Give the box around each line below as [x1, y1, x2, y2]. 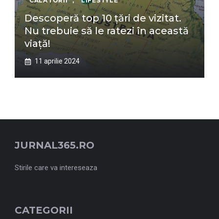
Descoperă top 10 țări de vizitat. [24, 12, 181, 24]
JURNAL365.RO [15, 139, 94, 151]
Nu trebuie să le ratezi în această [24, 25, 189, 37]
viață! [24, 38, 50, 49]
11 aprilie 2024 [35, 57, 80, 65]
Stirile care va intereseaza [15, 163, 97, 172]
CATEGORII [15, 204, 73, 216]
